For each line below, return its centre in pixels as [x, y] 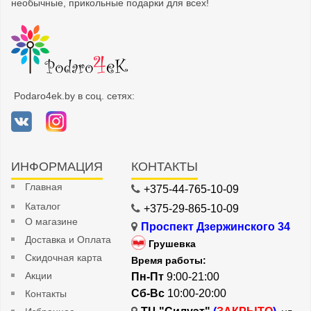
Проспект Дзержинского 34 [216, 227]
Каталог [43, 207]
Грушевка [173, 244]
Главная [44, 187]
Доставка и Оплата [68, 240]
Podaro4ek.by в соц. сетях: [73, 96]
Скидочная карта [64, 258]
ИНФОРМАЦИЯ [57, 167]
